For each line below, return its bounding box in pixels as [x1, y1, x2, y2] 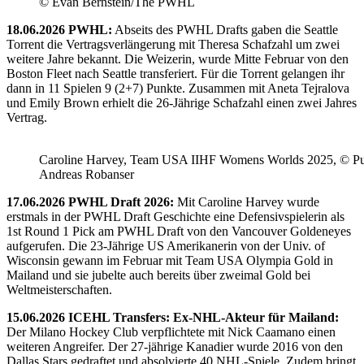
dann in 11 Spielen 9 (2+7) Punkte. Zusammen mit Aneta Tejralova [6, 81, 349, 96]
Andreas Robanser [39, 167, 134, 182]
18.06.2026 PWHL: [6, 23, 112, 37]
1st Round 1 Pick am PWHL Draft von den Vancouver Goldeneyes [6, 224, 351, 239]
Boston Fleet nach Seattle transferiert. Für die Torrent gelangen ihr [6, 67, 344, 81]
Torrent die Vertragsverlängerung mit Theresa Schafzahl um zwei [6, 37, 340, 52]
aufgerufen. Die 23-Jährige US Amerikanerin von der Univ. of [6, 239, 325, 253]
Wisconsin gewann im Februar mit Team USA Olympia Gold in [6, 253, 333, 268]
